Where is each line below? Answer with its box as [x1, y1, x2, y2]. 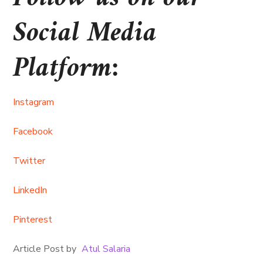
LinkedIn [13, 184, 48, 197]
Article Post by [13, 242, 79, 255]
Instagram [13, 96, 55, 109]
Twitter [13, 154, 46, 167]
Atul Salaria [82, 242, 131, 255]
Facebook [13, 125, 53, 138]
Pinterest [13, 213, 53, 226]
